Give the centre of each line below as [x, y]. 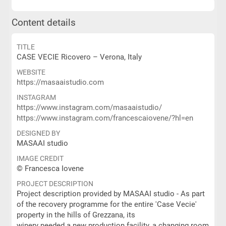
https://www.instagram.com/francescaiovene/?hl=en [105, 118]
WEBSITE [31, 72]
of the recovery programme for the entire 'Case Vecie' [106, 204]
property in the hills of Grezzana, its [76, 215]
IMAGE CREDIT [40, 158]
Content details [43, 23]
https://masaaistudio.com [60, 82]
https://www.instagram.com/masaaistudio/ [89, 107]
